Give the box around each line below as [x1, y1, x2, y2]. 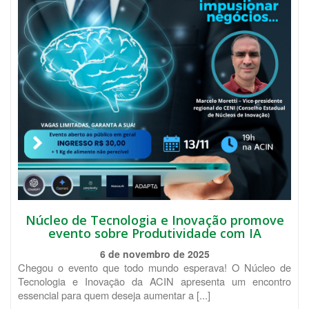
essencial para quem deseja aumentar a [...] [18, 288, 210, 302]
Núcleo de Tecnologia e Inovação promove [25, 212, 284, 228]
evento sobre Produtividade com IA [48, 225, 261, 241]
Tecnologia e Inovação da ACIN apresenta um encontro [18, 274, 291, 288]
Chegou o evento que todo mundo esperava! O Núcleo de [18, 260, 291, 275]
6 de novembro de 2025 [99, 247, 210, 261]
